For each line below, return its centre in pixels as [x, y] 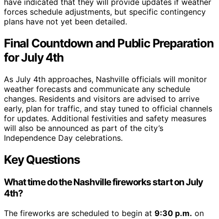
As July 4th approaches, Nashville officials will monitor [105, 79]
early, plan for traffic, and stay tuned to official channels [108, 109]
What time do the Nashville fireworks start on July [104, 182]
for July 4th [34, 58]
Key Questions [42, 160]
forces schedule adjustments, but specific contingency [105, 12]
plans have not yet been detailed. [66, 22]
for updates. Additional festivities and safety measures [105, 119]
